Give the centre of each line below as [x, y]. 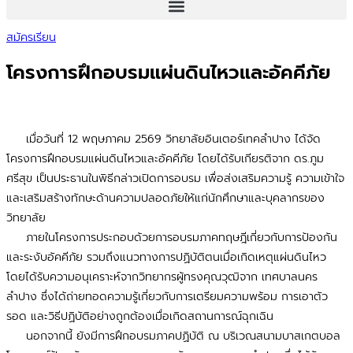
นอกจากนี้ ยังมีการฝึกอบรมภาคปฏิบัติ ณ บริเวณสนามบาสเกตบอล [183, 336]
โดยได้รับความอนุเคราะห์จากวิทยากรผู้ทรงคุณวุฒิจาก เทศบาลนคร [162, 277]
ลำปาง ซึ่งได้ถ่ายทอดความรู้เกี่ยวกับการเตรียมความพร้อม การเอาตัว [167, 297]
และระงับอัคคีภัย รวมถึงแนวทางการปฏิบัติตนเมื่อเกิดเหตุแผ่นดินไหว [166, 257]
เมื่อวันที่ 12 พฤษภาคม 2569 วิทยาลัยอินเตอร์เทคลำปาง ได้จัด [163, 139]
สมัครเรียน [31, 37]
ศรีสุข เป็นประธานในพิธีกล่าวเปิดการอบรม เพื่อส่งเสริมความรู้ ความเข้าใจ [175, 178]
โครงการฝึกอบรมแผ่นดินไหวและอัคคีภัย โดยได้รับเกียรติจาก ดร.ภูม [165, 159]
